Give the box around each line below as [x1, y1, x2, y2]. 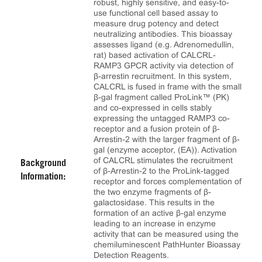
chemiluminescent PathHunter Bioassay [94, 240, 240, 249]
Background [20, 159, 66, 168]
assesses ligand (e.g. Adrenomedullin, [94, 40, 234, 49]
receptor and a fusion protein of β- [94, 124, 220, 133]
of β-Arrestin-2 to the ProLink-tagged [94, 166, 229, 175]
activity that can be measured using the [94, 229, 239, 239]
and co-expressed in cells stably [94, 103, 212, 112]
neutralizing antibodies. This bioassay [94, 29, 232, 39]
